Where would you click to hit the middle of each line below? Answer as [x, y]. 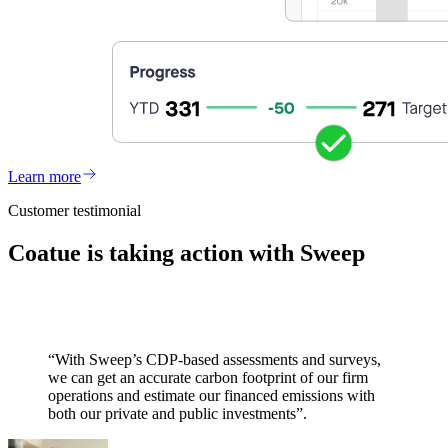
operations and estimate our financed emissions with [211, 395]
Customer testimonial [74, 211]
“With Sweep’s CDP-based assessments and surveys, [214, 359]
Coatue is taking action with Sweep [186, 252]
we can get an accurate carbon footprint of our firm [208, 377]
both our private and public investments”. [177, 413]
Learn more [44, 177]
